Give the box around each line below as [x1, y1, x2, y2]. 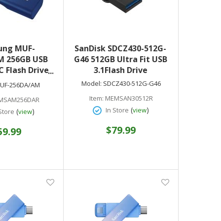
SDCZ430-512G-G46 [103, 79, 161, 88]
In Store [106, 106, 129, 114]
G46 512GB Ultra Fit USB [74, 54, 167, 65]
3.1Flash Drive [93, 65, 147, 75]
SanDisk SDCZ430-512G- [74, 43, 167, 54]
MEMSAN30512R [103, 94, 153, 103]
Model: [81, 79, 102, 88]
